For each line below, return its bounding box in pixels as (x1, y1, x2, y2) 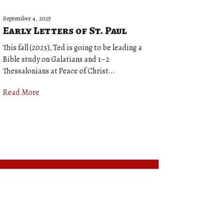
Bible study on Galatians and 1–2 (3, 54, 109, 65)
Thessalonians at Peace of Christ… (3, 66, 114, 76)
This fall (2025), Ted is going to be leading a (3, 42, 142, 53)
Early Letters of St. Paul (3, 23, 127, 38)
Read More (3, 87, 39, 98)
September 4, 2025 (3, 14, 51, 22)
